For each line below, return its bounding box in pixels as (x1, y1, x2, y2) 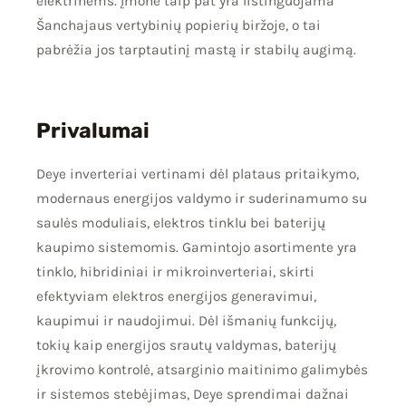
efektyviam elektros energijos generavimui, (36, 287, 316, 304)
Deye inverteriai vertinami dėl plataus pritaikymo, (36, 165, 359, 182)
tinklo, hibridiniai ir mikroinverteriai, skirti (36, 263, 314, 280)
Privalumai (36, 117, 150, 143)
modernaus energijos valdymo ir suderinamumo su (36, 189, 367, 207)
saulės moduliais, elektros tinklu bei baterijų (36, 214, 325, 231)
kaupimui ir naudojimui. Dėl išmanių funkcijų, (36, 312, 336, 329)
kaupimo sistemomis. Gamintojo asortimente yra (36, 238, 357, 256)
